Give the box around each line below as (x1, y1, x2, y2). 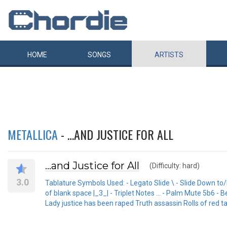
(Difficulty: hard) (149, 162, 200, 170)
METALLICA (8, 125, 58, 143)
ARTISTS (155, 51, 183, 59)
